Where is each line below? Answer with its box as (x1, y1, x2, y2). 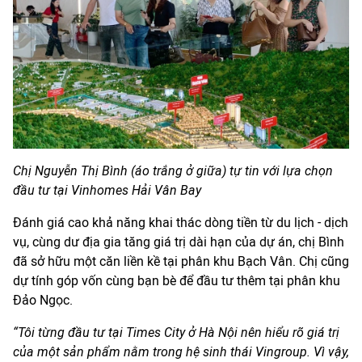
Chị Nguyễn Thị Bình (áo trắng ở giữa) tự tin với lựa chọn (13, 163, 333, 179)
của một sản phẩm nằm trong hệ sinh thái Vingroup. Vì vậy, (13, 344, 349, 360)
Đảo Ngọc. (13, 293, 73, 309)
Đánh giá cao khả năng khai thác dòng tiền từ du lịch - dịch (13, 215, 348, 231)
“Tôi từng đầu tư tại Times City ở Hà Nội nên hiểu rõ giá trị (13, 325, 339, 341)
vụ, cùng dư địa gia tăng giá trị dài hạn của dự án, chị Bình (13, 234, 344, 250)
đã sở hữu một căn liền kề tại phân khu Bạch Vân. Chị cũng (13, 254, 349, 270)
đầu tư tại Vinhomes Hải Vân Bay (13, 183, 201, 199)
